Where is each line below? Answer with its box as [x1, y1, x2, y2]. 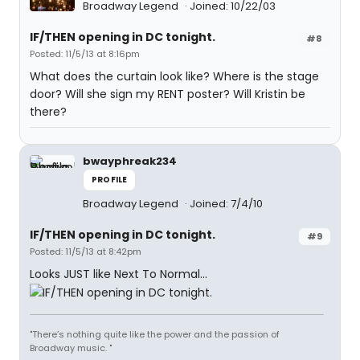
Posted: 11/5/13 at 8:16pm [30, 47, 140, 60]
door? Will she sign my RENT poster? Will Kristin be [30, 86, 305, 102]
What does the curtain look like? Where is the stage [30, 68, 319, 84]
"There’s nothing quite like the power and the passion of [30, 328, 280, 342]
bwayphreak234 [83, 153, 177, 169]
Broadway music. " [30, 342, 112, 355]
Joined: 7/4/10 [190, 196, 263, 211]
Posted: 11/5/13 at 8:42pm [30, 245, 141, 258]
